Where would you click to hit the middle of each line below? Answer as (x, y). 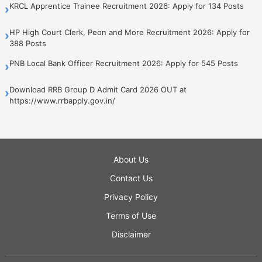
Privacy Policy (131, 196)
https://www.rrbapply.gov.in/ (62, 100)
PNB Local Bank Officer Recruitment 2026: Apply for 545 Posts (124, 63)
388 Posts (28, 43)
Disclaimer (131, 234)
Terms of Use (131, 215)
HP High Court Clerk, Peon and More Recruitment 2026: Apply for (130, 32)
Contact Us (131, 178)
